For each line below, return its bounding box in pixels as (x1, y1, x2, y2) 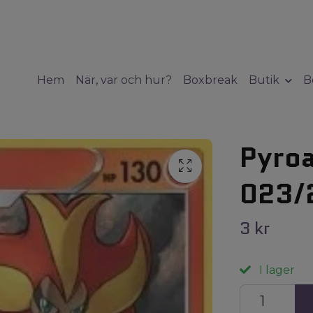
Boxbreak (182, 73, 238, 87)
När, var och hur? (75, 73, 172, 87)
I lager (256, 263, 295, 277)
